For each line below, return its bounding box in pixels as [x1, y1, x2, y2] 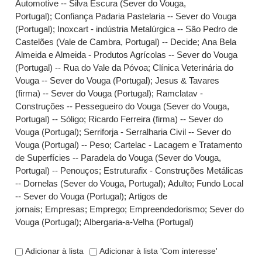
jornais [15, 204, 41, 214]
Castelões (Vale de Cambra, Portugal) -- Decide [15, 37, 198, 47]
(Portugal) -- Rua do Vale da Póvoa [15, 63, 149, 73]
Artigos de [129, 191, 168, 201]
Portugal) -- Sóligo [15, 114, 84, 124]
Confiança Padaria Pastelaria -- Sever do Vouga [54, 11, 237, 21]
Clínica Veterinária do [153, 63, 234, 73]
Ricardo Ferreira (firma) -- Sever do [88, 114, 223, 124]
